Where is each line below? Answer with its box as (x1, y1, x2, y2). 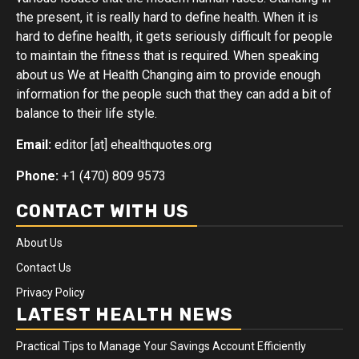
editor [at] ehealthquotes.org (51, 136, 212, 152)
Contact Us (16, 260, 71, 274)
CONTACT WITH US (16, 200, 189, 222)
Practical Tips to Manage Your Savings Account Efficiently (16, 339, 306, 353)
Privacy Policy (16, 285, 85, 299)
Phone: (16, 167, 58, 184)
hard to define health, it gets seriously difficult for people (16, 28, 333, 44)
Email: (16, 136, 51, 152)
